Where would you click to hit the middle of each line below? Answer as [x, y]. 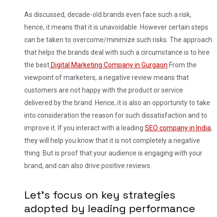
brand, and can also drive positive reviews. [88, 165]
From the [183, 65]
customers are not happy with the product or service [104, 90]
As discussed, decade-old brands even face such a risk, [108, 14]
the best [37, 65]
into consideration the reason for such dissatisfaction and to [116, 115]
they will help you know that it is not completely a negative [112, 140]
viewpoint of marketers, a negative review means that [107, 77]
